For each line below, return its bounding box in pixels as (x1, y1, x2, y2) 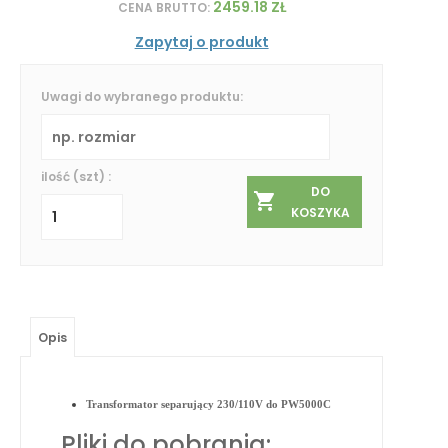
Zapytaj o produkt (134, 31, 269, 52)
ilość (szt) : (41, 167, 111, 185)
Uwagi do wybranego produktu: (41, 87, 243, 105)
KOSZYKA (290, 204, 350, 222)
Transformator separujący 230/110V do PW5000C (86, 397, 331, 410)
